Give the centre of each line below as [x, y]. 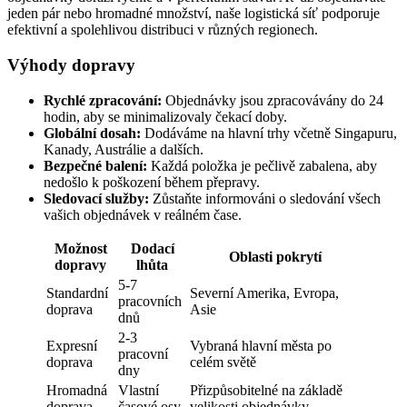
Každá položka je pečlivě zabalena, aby [262, 165]
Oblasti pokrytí [275, 256]
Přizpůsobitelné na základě [266, 390]
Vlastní [139, 390]
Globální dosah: [92, 133]
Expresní [72, 345]
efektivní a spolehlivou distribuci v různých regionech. [163, 30]
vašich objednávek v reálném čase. [143, 214]
